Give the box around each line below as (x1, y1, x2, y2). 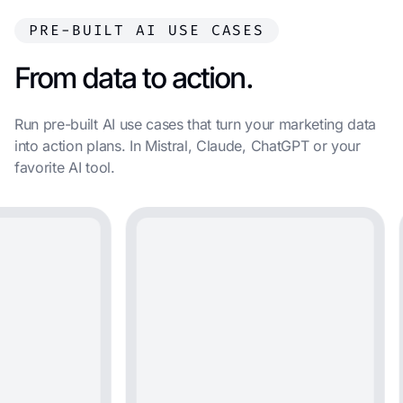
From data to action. (14, 60, 253, 95)
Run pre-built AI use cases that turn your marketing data (14, 115, 377, 133)
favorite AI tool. (14, 158, 115, 176)
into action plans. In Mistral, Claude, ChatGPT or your (14, 137, 361, 155)
